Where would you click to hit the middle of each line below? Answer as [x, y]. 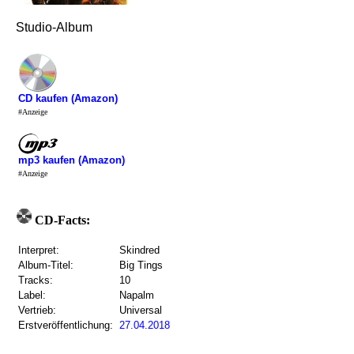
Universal [141, 310]
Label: [32, 295]
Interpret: [39, 250]
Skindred [139, 250]
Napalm [137, 295]
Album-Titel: [46, 265]
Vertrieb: [37, 310]
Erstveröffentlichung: [66, 325]
